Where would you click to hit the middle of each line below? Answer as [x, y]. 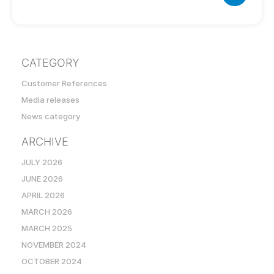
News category [51, 116]
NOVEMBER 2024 [54, 245]
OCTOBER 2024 [52, 261]
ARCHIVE [45, 142]
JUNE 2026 [42, 179]
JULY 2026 [42, 162]
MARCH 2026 [47, 212]
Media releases [50, 100]
